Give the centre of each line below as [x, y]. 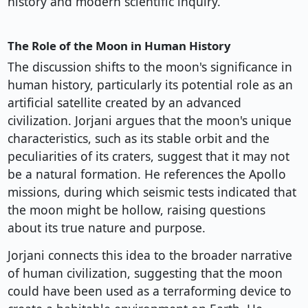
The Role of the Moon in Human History [119, 46]
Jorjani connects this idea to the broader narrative [150, 255]
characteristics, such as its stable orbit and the [138, 139]
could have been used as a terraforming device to [149, 291]
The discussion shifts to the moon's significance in [150, 67]
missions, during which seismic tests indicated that [152, 192]
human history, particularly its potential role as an [150, 85]
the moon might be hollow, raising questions [136, 210]
